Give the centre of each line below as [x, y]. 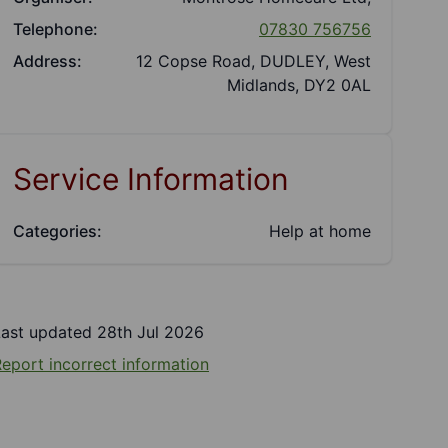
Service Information [151, 179]
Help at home [320, 231]
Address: [47, 61]
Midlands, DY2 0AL [299, 85]
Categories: [57, 231]
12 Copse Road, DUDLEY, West [253, 61]
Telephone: [55, 29]
